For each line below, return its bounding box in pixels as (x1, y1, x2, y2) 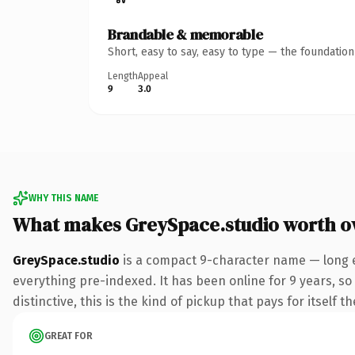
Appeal (138, 70, 168, 82)
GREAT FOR (44, 330, 93, 342)
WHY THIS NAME (29, 192, 98, 204)
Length (108, 70, 138, 82)
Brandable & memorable (108, 24, 263, 44)
